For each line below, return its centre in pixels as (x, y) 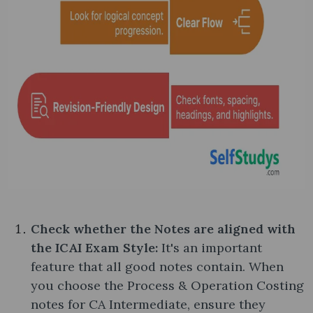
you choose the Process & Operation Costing (167, 285)
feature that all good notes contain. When (157, 266)
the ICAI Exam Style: (96, 247)
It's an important (212, 247)
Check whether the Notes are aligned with (163, 228)
